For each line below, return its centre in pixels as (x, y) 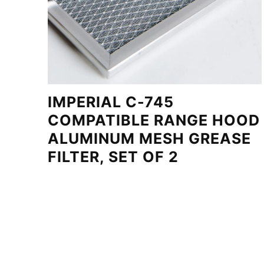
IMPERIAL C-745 (110, 102)
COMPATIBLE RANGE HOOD (154, 120)
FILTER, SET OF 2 (113, 156)
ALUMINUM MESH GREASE (149, 138)
